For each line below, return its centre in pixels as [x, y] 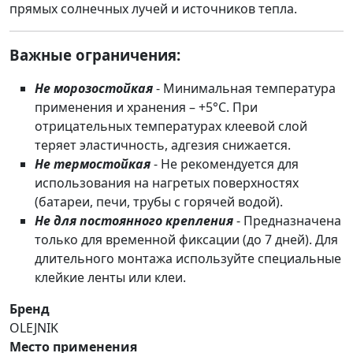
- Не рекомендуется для [225, 164]
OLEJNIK [34, 328]
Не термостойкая [93, 164]
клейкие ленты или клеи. [110, 278]
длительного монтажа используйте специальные [188, 259]
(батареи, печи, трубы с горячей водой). [159, 202]
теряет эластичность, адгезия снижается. [163, 145]
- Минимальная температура [244, 89]
